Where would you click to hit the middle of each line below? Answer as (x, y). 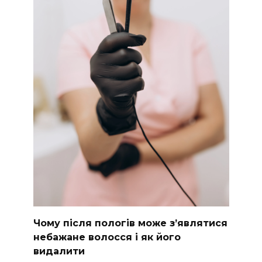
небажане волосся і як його (107, 237)
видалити (59, 251)
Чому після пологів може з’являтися (130, 223)
